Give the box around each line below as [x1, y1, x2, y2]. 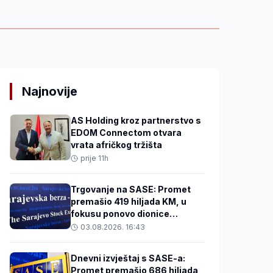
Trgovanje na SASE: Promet [71, 183, 191, 194]
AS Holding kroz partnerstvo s [71, 115, 201, 126]
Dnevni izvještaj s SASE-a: [71, 252, 185, 263]
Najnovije [22, 83, 77, 99]
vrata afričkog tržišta [71, 139, 162, 150]
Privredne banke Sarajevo [71, 220, 183, 231]
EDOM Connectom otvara [71, 127, 182, 138]
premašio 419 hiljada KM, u [71, 196, 186, 207]
